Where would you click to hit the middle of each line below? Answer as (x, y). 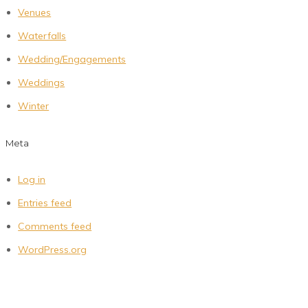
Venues (35, 13)
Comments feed (55, 226)
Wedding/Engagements (72, 59)
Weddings (42, 83)
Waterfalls (42, 36)
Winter (34, 106)
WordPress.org (53, 250)
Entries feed (45, 203)
